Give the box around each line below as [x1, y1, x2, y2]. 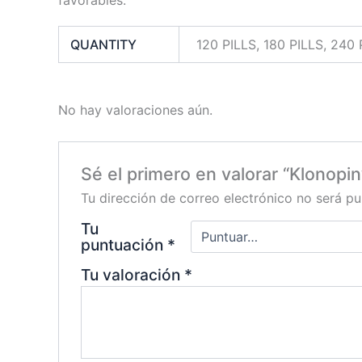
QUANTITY [70, 36, 137, 53]
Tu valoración [80, 265, 184, 285]
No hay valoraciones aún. [58, 102, 213, 118]
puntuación [80, 235, 167, 255]
